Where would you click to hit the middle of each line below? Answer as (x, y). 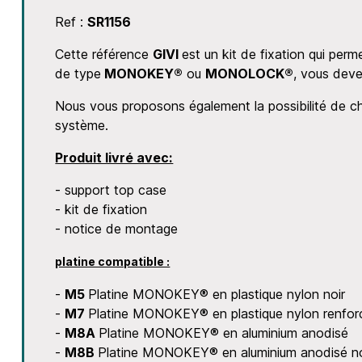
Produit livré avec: (114, 158)
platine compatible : (113, 262)
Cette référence (104, 55)
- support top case (111, 190)
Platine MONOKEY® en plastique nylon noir (217, 295)
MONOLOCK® (250, 74)
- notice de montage (117, 229)
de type (78, 74)
